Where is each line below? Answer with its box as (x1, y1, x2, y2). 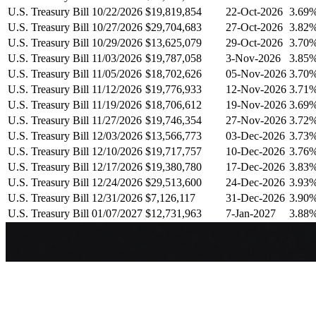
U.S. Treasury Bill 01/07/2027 (8, 207, 142, 219)
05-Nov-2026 (226, 67, 286, 80)
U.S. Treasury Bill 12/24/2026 (8, 176, 142, 188)
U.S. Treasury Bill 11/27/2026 (8, 114, 142, 126)
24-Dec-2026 (226, 176, 285, 188)
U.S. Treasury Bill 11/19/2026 (8, 98, 142, 111)
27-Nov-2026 (226, 114, 286, 126)
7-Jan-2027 (226, 207, 276, 219)
